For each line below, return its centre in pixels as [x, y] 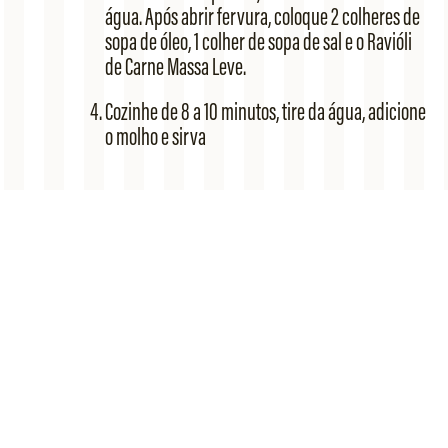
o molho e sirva [155, 137]
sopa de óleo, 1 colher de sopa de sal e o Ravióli [258, 42]
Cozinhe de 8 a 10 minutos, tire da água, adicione [265, 112]
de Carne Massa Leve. [175, 67]
